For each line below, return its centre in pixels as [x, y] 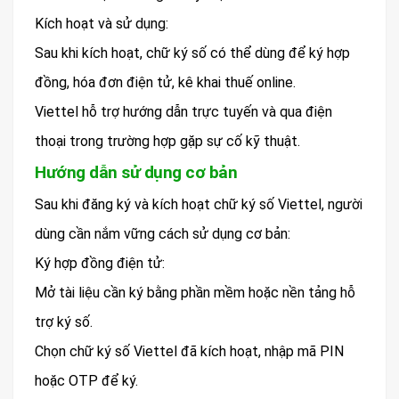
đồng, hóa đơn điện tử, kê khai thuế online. [165, 83]
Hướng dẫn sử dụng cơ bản [136, 173]
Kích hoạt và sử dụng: [102, 24]
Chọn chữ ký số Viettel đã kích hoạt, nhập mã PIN [189, 352]
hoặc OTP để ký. [86, 381]
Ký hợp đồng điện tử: [100, 264]
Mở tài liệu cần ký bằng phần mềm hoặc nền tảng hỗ [195, 293]
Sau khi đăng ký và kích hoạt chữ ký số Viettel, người [199, 205]
